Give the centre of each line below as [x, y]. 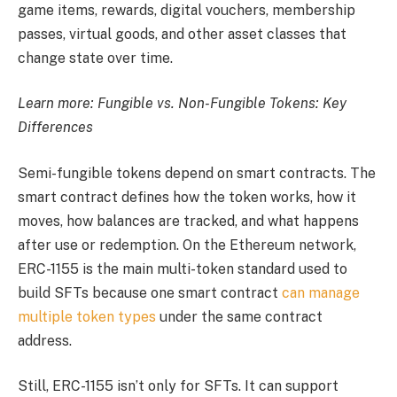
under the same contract [239, 316]
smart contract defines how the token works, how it [187, 197]
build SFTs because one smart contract [150, 292]
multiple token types [87, 316]
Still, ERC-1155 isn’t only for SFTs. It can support [178, 386]
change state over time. [95, 58]
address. [45, 340]
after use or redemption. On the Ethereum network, [187, 245]
